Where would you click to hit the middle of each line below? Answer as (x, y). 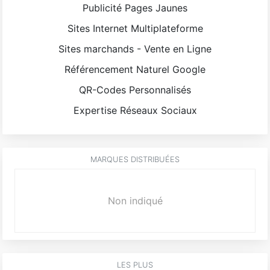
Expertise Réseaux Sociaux (135, 110)
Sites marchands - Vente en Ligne (135, 49)
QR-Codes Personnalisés (135, 89)
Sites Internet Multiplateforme (135, 28)
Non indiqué (135, 200)
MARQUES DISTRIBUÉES (135, 159)
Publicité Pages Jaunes (135, 8)
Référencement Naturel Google (135, 69)
